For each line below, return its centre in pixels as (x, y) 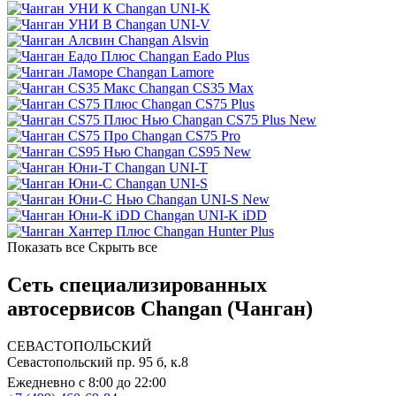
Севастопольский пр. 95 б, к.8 (98, 362)
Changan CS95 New (193, 152)
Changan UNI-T (161, 168)
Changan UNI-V (163, 25)
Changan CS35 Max (196, 88)
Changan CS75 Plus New (244, 120)
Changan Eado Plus (194, 57)
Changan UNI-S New (208, 200)
